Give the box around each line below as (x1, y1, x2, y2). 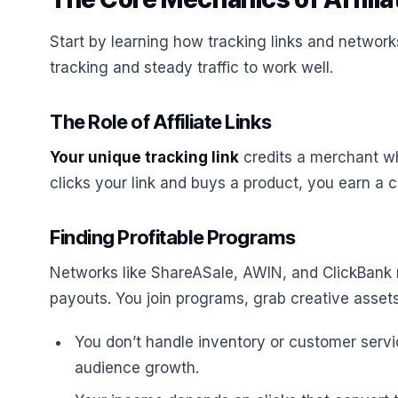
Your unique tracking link (50, 148, 239, 166)
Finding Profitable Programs (50, 226, 296, 249)
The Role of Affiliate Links (50, 110, 272, 133)
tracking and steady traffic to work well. (50, 59, 333, 76)
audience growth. (75, 359, 199, 377)
